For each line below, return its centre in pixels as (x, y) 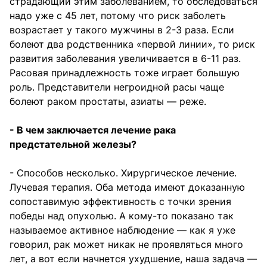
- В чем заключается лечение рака (93, 130)
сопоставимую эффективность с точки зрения (120, 201)
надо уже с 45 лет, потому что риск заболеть (118, 15)
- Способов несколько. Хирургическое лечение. (123, 173)
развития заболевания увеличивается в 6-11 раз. (125, 58)
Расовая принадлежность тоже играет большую (125, 72)
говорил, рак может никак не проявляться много (126, 244)
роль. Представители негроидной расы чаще (117, 87)
